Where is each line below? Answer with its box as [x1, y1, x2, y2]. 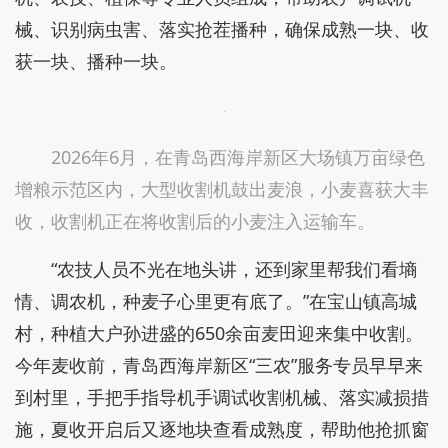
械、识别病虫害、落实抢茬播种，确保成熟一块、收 [15, 17, 429, 41]
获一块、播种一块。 [15, 49, 177, 73]
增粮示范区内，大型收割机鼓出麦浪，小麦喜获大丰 [15, 177, 429, 201]
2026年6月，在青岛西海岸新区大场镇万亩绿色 [51, 145, 425, 169]
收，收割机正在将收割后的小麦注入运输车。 [15, 209, 375, 233]
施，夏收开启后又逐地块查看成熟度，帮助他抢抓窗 [15, 417, 429, 441]
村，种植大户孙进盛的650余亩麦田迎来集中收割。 [15, 321, 423, 345]
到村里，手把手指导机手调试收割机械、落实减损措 [15, 385, 429, 409]
